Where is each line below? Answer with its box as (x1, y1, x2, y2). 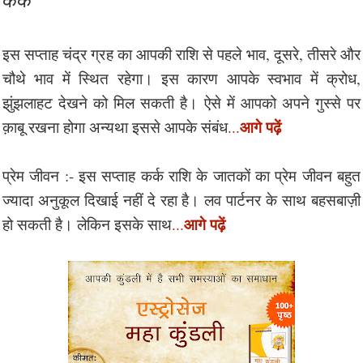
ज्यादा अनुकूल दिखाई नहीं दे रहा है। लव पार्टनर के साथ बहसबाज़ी (2, 189, 361, 210)
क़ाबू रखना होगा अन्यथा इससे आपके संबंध (2, 116, 228, 137)
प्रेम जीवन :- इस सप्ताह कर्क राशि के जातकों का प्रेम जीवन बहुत (2, 164, 361, 186)
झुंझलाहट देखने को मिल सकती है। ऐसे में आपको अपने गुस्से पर (2, 92, 361, 113)
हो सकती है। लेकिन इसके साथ (2, 213, 172, 234)
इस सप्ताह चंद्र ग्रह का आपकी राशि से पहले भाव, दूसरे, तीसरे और (2, 43, 361, 64)
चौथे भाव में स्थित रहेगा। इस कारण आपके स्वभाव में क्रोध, (2, 67, 361, 88)
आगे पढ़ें (240, 115, 281, 138)
